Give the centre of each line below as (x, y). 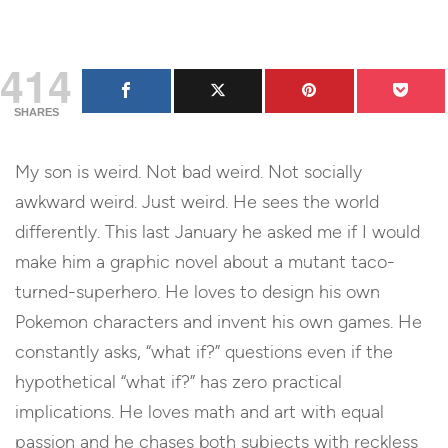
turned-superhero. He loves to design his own (197, 291)
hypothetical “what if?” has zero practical (178, 381)
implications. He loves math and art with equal (199, 411)
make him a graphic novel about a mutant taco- (205, 261)
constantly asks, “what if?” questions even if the (204, 351)
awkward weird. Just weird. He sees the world (197, 201)
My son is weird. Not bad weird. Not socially (188, 171)
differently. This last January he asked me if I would (217, 231)
